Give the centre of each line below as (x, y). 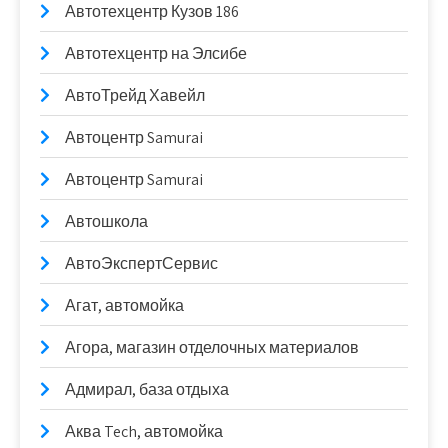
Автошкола (106, 221)
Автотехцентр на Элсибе (156, 53)
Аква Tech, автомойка (144, 431)
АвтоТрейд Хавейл (135, 95)
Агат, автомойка (124, 305)
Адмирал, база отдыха (147, 389)
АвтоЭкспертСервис (141, 263)
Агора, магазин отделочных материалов (212, 347)
